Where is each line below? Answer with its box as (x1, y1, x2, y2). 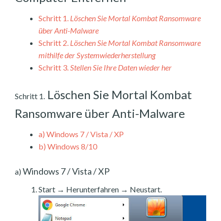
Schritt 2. (38, 37, 69, 47)
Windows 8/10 (46, 141, 97, 151)
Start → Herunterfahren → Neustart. (38, 184, 162, 194)
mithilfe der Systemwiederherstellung (38, 50, 155, 60)
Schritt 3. (38, 62, 69, 72)
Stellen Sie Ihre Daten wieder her (70, 62, 172, 72)
